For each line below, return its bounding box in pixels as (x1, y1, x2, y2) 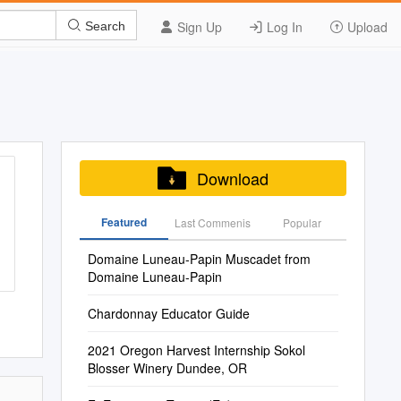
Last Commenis (175, 215, 252, 230)
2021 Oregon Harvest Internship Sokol (87, 341, 305, 359)
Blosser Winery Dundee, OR (87, 359, 247, 377)
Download (196, 166, 269, 190)
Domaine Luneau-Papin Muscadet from (87, 250, 311, 268)
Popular (282, 215, 321, 230)
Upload (344, 18, 388, 36)
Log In (263, 18, 303, 36)
